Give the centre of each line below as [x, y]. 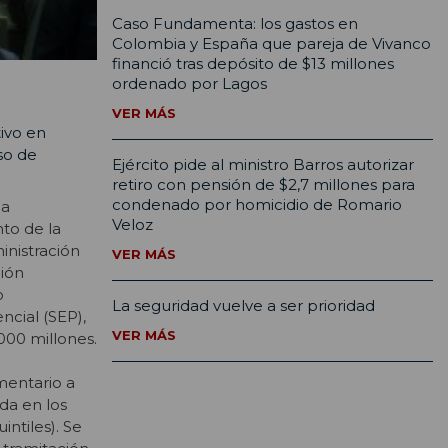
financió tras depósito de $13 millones [253, 64]
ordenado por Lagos [189, 84]
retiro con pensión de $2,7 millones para [263, 185]
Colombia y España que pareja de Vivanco [271, 44]
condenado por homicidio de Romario [257, 205]
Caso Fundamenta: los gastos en [235, 24]
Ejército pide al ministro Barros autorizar [263, 165]
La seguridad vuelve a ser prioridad [243, 306]
